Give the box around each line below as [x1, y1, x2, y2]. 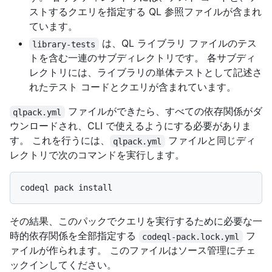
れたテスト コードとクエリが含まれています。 [29, 81, 236, 93]
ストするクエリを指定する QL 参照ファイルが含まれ [29, 5, 262, 18]
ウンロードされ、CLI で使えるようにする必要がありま [10, 120, 251, 132]
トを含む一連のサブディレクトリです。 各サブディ [29, 52, 256, 64]
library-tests [32, 39, 96, 49]
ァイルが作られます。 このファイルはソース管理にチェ [10, 244, 256, 257]
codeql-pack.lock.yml [142, 231, 240, 242]
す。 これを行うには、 [10, 134, 110, 147]
